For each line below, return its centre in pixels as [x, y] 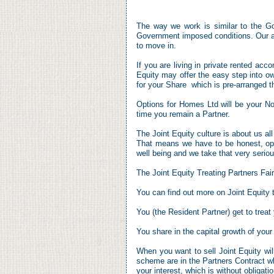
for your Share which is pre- [186, 85]
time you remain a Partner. [183, 114]
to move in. [156, 46]
